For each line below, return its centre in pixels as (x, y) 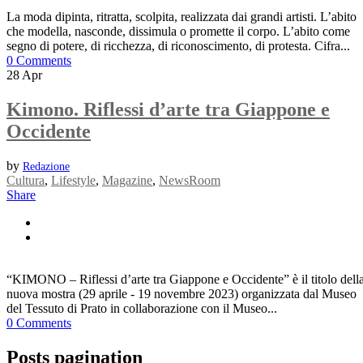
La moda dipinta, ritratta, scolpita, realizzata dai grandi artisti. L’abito (181, 17)
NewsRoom (190, 181)
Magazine (127, 181)
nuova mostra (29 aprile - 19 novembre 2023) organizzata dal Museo (181, 294)
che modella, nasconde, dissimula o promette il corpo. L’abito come (178, 32)
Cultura (26, 181)
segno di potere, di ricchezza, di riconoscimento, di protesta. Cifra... (178, 46)
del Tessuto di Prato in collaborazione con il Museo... (142, 309)
